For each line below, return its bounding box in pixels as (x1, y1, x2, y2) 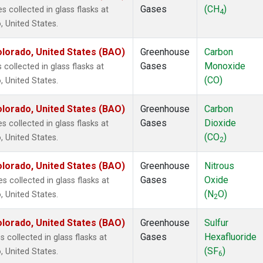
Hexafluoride (204, 231, 257, 243)
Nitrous (204, 160, 234, 172)
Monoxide (204, 60, 245, 72)
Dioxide (204, 117, 236, 129)
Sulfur (204, 217, 228, 229)
